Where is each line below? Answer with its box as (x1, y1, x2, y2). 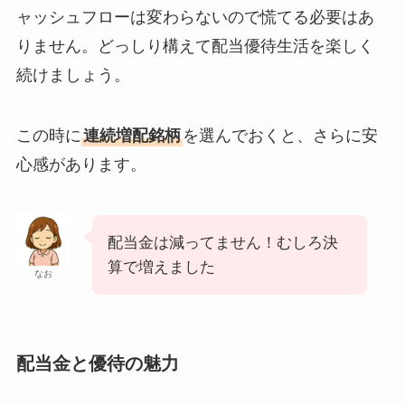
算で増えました (107, 259, 215, 277)
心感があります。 (15, 155, 146, 174)
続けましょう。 (15, 65, 130, 84)
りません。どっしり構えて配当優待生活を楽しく (15, 36, 374, 55)
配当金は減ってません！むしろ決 (107, 234, 338, 252)
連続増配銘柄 (82, 127, 181, 146)
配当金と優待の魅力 (15, 353, 179, 374)
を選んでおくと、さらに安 (182, 127, 378, 146)
